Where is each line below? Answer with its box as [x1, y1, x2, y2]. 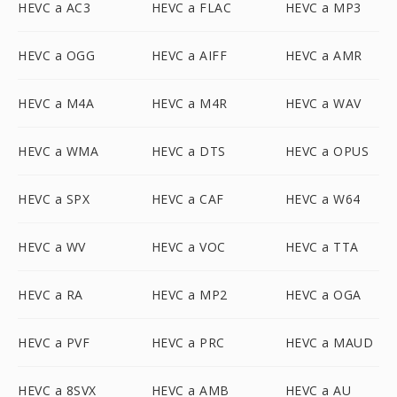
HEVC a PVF [18, 334, 90, 351]
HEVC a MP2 [151, 286, 228, 303]
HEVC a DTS [151, 143, 226, 160]
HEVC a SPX [18, 191, 90, 207]
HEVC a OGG [18, 47, 95, 64]
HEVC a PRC [151, 334, 225, 351]
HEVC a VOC [151, 238, 226, 255]
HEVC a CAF [151, 191, 224, 207]
